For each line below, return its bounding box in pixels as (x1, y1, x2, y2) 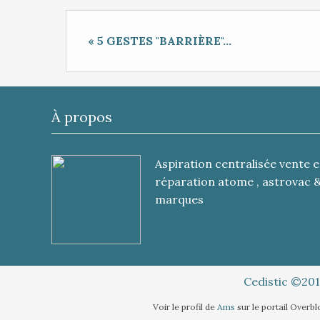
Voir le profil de (152, 301, 217, 312)
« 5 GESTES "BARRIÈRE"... (88, 34, 231, 48)
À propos (51, 108, 112, 126)
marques (155, 192, 204, 206)
